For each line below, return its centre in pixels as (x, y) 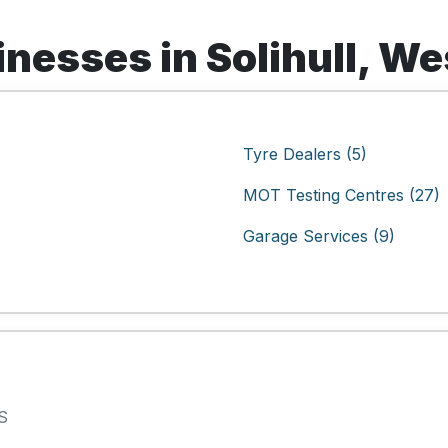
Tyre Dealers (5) (305, 154)
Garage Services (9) (319, 236)
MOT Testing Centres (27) (341, 195)
